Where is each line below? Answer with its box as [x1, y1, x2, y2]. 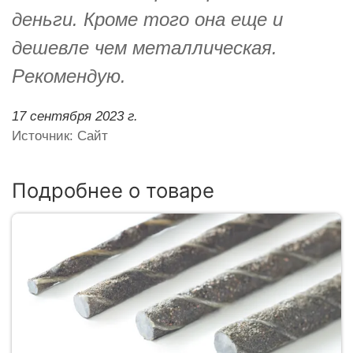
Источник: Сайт [12, 128, 108, 143]
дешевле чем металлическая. [12, 36, 277, 58]
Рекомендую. [12, 65, 126, 87]
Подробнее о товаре [12, 177, 214, 203]
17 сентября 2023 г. [12, 108, 138, 124]
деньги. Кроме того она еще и [12, 8, 283, 30]
